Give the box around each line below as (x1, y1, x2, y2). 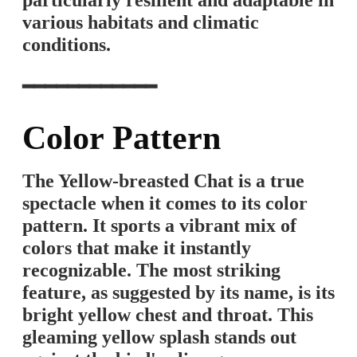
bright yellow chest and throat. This (22, 304, 313, 325)
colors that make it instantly (22, 237, 251, 258)
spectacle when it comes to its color (22, 193, 308, 214)
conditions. (22, 34, 111, 55)
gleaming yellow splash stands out (22, 327, 296, 347)
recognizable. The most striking (22, 260, 280, 280)
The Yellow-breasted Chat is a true (22, 171, 304, 191)
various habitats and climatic (22, 12, 259, 33)
